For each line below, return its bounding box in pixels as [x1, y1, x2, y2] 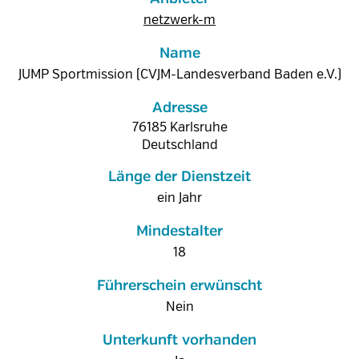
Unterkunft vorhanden [103, 333, 256, 348]
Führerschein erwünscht [97, 279, 262, 293]
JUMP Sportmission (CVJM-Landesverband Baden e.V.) [18, 67, 341, 83]
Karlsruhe [169, 119, 228, 135]
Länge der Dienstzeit [108, 170, 251, 184]
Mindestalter [136, 224, 223, 239]
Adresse [151, 101, 208, 115]
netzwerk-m [143, 12, 216, 28]
